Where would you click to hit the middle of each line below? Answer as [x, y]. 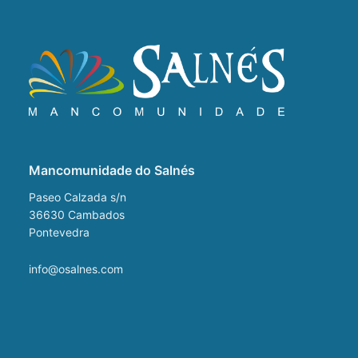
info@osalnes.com [76, 268]
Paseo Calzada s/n [78, 197]
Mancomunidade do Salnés [112, 170]
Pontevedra [59, 232]
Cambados [96, 214]
